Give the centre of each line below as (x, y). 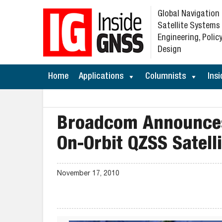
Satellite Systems (189, 26)
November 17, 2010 (88, 174)
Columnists (166, 77)
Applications (101, 77)
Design (169, 50)
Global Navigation (189, 14)
